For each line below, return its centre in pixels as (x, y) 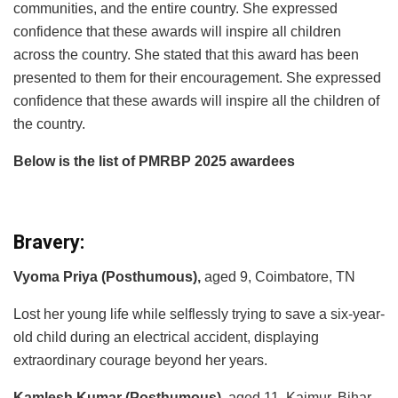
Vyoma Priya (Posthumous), (107, 277)
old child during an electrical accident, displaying (166, 338)
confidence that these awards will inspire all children (177, 31)
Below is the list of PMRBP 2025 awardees (154, 161)
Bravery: (49, 243)
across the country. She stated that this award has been (186, 54)
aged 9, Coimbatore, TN (278, 277)
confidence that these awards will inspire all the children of (196, 100)
